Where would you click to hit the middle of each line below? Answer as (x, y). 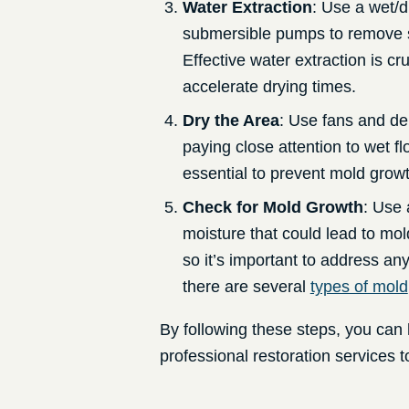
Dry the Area (231, 121)
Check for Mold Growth (273, 208)
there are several (246, 287)
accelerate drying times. (269, 87)
